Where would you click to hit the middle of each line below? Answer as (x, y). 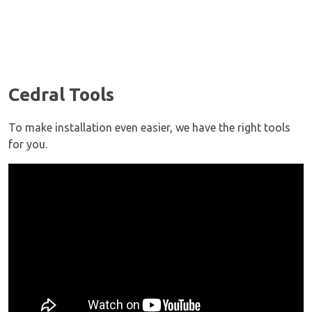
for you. (28, 144)
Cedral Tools (61, 94)
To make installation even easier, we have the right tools (149, 127)
